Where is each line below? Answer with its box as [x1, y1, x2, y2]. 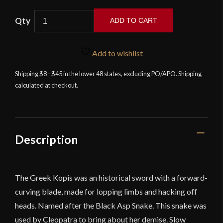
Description [15, 132, 78, 147]
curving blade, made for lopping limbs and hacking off [15, 186, 197, 196]
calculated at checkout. [15, 81, 78, 90]
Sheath [34, 94, 57, 104]
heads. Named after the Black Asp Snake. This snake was [15, 200, 207, 210]
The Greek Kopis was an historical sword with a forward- [15, 172, 208, 182]
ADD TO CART [110, 16, 157, 25]
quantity [34, 106, 62, 116]
